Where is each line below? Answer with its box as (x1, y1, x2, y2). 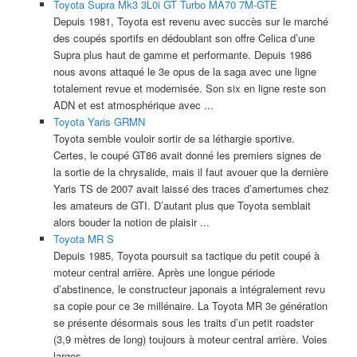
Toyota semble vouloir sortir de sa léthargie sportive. (53, 131, 295, 147)
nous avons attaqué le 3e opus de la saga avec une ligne (53, 64, 316, 80)
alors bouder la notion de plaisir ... (53, 214, 210, 230)
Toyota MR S (53, 231, 114, 247)
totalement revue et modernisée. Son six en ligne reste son (53, 80, 326, 96)
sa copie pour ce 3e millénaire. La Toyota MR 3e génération (53, 298, 328, 314)
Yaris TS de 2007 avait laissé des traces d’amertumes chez (53, 181, 329, 197)
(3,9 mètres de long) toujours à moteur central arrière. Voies (53, 331, 328, 347)
